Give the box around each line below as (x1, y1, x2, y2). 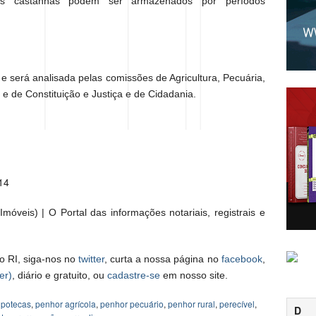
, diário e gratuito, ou (12, 269, 107, 281)
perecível (219, 298, 255, 310)
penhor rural (168, 298, 215, 310)
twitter (78, 253, 105, 265)
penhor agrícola (35, 298, 96, 310)
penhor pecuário (100, 298, 164, 310)
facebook (221, 253, 262, 265)
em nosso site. (160, 269, 228, 281)
